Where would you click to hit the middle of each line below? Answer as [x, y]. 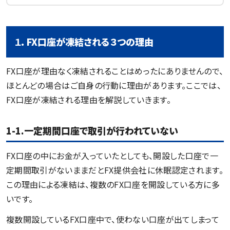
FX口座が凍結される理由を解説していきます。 [89, 99]
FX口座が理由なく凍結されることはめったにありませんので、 [115, 71]
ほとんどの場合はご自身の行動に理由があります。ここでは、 [114, 85]
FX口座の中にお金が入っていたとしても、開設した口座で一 [112, 155]
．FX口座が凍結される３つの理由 [88, 41]
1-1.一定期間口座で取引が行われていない [92, 130]
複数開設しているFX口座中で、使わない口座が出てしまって [113, 219]
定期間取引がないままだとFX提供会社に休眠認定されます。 [115, 170]
